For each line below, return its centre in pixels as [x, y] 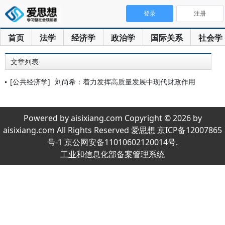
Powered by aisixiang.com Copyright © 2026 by [113, 118]
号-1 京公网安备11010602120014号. [113, 142]
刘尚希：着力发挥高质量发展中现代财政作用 [125, 82]
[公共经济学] [30, 82]
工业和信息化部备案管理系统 [113, 154]
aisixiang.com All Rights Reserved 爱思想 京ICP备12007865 [113, 130]
